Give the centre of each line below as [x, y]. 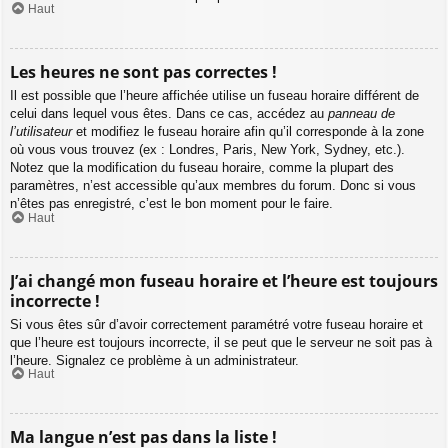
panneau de [361, 114]
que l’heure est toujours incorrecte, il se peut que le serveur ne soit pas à [221, 342]
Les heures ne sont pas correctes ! [143, 72]
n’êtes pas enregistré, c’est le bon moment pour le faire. [171, 204]
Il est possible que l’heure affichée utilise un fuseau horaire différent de [214, 96]
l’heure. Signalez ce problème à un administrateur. [154, 360]
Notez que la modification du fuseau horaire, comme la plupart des [202, 168]
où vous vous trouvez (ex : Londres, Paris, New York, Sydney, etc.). [207, 150]
